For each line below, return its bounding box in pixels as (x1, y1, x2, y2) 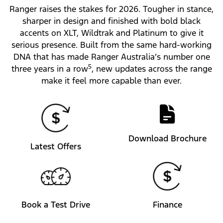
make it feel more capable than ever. (41, 75, 182, 87)
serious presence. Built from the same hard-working (11, 39, 212, 51)
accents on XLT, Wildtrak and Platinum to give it (19, 27, 204, 39)
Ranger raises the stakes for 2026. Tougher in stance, (9, 3, 214, 15)
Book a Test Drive (21, 199, 90, 211)
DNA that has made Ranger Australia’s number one (13, 51, 210, 63)
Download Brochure (128, 133, 207, 144)
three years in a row (11, 63, 88, 75)
